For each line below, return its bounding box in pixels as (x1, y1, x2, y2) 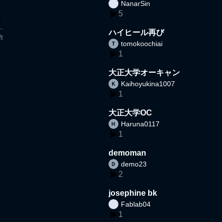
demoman (109, 148, 147, 157)
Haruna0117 (121, 119, 160, 128)
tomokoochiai (121, 39, 163, 48)
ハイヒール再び (109, 28, 165, 37)
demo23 (121, 160, 147, 168)
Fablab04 (121, 200, 151, 208)
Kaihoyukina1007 (121, 79, 175, 88)
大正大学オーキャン (109, 68, 180, 77)
